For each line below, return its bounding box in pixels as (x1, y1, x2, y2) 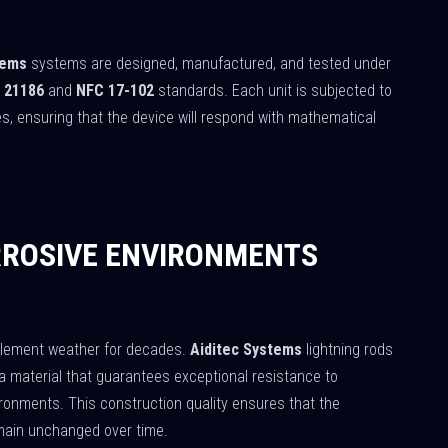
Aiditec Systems (190, 340, 302, 359)
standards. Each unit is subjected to (154, 81, 392, 100)
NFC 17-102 (76, 81, 154, 100)
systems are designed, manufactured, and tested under (27, 54, 391, 73)
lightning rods (302, 340, 393, 359)
